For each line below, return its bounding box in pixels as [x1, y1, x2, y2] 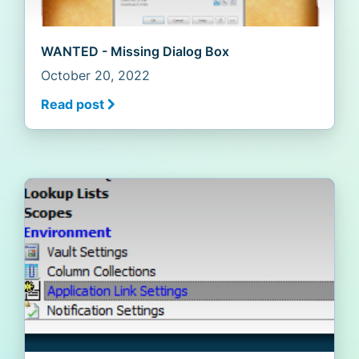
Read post [41, 96, 104, 113]
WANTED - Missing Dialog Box [41, 43, 229, 60]
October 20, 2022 [41, 67, 150, 84]
